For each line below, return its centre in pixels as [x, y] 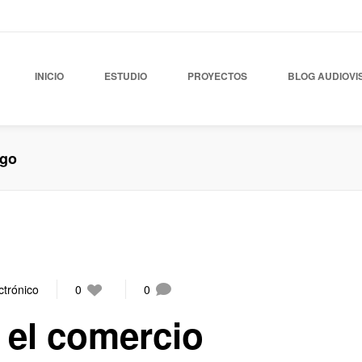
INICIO [49, 76]
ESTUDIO [126, 76]
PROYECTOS [217, 76]
